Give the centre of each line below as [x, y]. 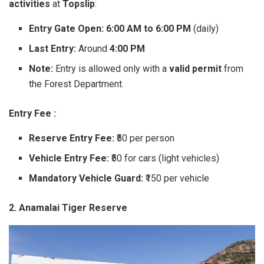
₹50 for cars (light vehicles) [164, 158]
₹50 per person [145, 138]
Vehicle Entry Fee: [69, 158]
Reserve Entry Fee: [72, 138]
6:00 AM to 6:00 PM [149, 28]
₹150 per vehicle [176, 178]
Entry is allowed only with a [111, 68]
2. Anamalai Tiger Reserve [68, 207]
